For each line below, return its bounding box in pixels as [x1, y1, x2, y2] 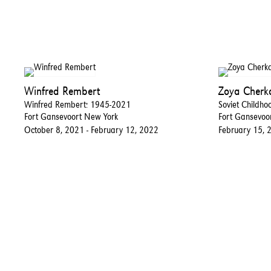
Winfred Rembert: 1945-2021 [24, 98, 131, 110]
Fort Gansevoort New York [24, 110, 118, 122]
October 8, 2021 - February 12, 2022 [24, 123, 158, 135]
